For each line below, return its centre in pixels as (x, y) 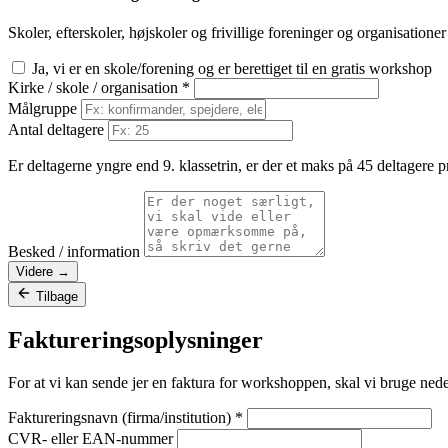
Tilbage (57, 297)
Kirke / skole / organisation (95, 88)
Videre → (43, 272)
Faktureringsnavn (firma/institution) (121, 418)
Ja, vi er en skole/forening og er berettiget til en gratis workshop (232, 69)
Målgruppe (42, 109)
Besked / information (74, 252)
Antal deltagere (56, 130)
